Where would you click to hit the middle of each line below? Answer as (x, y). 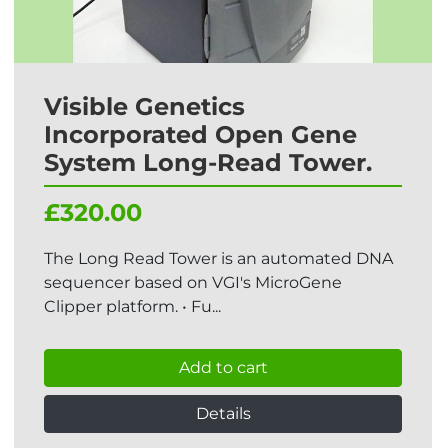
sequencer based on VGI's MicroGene (193, 282)
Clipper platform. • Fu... (132, 306)
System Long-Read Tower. (208, 162)
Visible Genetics (144, 106)
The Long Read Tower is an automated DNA (218, 258)
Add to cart (223, 367)
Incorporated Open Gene (200, 134)
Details (223, 413)
